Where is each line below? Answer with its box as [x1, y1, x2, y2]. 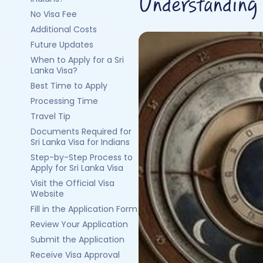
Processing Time [31, 95, 98, 107]
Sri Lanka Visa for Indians [31, 136, 130, 148]
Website [31, 188, 64, 200]
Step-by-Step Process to [31, 151, 133, 163]
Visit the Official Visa [31, 177, 114, 189]
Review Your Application [31, 218, 128, 230]
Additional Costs [31, 23, 97, 35]
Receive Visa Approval [31, 249, 120, 261]
